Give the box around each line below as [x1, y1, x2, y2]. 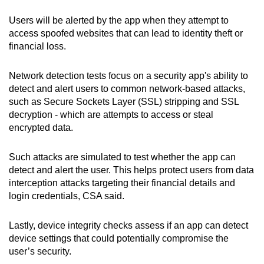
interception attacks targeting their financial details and [9, 178, 235, 189]
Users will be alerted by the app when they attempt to [9, 15, 229, 26]
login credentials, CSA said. [9, 191, 124, 202]
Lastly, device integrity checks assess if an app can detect [9, 220, 248, 231]
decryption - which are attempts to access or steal [9, 110, 213, 120]
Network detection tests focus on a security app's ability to [9, 71, 248, 81]
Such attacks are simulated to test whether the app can [9, 152, 236, 163]
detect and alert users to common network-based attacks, [9, 84, 245, 94]
